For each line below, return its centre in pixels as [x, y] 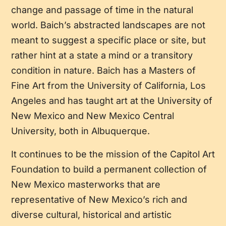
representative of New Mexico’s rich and [99, 200]
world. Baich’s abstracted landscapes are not [108, 25]
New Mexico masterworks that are [86, 185]
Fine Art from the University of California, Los [108, 86]
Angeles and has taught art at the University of [111, 101]
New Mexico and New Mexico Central [92, 116]
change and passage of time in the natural [102, 10]
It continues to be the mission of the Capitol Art [113, 154]
